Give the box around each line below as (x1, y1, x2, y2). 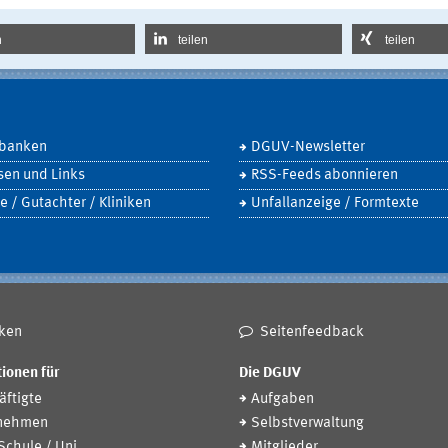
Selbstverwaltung (251, 416, 364, 432)
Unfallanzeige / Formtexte (251, 195, 419, 211)
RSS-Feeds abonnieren (251, 167, 398, 183)
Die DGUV (239, 366, 301, 382)
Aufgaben (251, 392, 314, 408)
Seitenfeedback (259, 324, 364, 340)
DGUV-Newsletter (251, 139, 365, 155)
